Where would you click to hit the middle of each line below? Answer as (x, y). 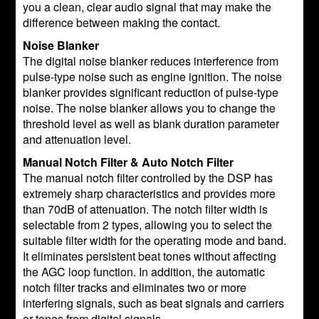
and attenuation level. (77, 139)
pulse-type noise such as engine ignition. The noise (153, 76)
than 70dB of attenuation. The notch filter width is (146, 209)
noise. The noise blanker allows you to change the (150, 108)
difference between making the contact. (122, 22)
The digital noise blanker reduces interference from (151, 61)
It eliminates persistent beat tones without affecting (150, 256)
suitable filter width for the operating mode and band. (155, 240)
